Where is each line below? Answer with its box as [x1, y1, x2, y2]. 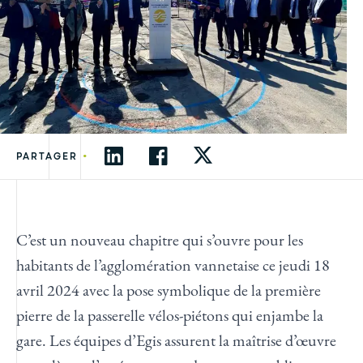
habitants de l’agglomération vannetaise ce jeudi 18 [16, 254, 330, 275]
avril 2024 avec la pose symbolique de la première [16, 279, 321, 301]
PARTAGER [16, 152, 78, 161]
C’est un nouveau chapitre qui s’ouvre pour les [16, 228, 303, 250]
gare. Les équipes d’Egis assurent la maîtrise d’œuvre [16, 329, 336, 351]
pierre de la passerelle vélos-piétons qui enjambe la [16, 304, 323, 326]
